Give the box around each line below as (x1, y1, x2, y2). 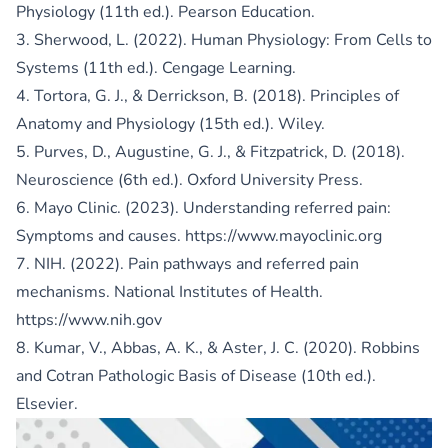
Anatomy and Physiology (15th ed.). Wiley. (16, 112, 325, 135)
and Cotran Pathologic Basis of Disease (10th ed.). (16, 364, 376, 387)
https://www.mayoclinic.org (185, 224, 382, 247)
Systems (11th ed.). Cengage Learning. (16, 56, 296, 79)
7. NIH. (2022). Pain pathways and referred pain (16, 252, 359, 275)
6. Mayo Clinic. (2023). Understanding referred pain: (16, 196, 391, 219)
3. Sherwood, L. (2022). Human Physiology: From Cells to (16, 28, 432, 51)
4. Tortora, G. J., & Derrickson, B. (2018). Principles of (16, 84, 399, 107)
